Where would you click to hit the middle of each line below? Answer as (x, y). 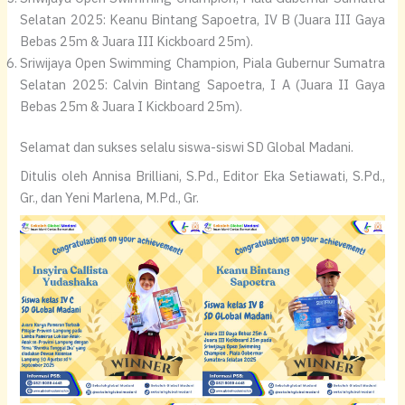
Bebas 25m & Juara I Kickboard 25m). (132, 106)
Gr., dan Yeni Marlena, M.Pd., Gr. (110, 197)
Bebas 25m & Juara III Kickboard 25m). (137, 41)
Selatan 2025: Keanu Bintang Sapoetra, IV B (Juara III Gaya (202, 19)
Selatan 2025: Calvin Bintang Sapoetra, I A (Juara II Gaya (202, 84)
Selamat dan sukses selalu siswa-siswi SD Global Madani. (187, 147)
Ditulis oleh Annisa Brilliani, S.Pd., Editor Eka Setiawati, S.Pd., (202, 175)
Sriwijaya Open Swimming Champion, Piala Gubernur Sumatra (202, 62)
